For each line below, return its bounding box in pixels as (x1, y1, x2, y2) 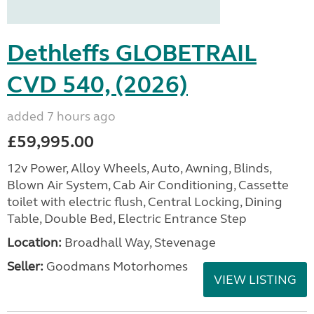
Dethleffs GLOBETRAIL (7, 39, 257, 68)
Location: (7, 235, 62, 250)
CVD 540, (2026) (7, 70, 188, 100)
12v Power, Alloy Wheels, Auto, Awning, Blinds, (7, 161, 271, 176)
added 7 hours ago (7, 109, 116, 124)
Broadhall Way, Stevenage (62, 235, 216, 250)
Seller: (7, 259, 43, 274)
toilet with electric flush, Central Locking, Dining (7, 194, 282, 210)
